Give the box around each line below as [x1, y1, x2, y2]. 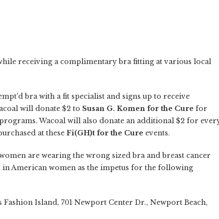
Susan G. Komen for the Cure [82, 104, 194, 113]
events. [143, 128, 170, 137]
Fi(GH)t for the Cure [66, 128, 143, 137]
